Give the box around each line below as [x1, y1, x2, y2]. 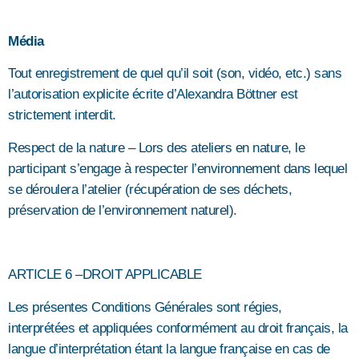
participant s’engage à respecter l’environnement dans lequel [8, 160, 347, 176]
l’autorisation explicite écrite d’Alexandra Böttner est [8, 87, 298, 103]
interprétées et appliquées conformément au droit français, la [8, 320, 348, 336]
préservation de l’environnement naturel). [8, 202, 237, 218]
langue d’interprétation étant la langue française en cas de [8, 341, 330, 357]
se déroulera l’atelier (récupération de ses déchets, [8, 181, 292, 197]
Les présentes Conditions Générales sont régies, [8, 299, 282, 315]
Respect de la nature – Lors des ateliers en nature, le [8, 139, 305, 155]
